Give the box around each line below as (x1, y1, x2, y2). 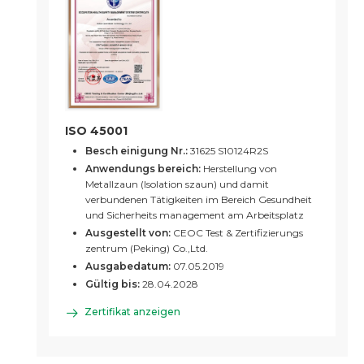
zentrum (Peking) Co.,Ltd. (85, 242, 208, 255)
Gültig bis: (85, 278, 140, 291)
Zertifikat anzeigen (84, 305, 180, 318)
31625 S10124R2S (188, 145, 268, 158)
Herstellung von (201, 162, 277, 175)
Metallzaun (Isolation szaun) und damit (85, 178, 269, 191)
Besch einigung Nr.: (85, 145, 188, 158)
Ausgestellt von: (85, 227, 171, 240)
